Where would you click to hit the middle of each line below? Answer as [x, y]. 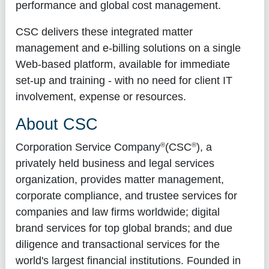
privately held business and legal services [115, 163]
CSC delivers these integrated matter [104, 32]
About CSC [56, 125]
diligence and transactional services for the [117, 244]
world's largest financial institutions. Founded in [128, 260]
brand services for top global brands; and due [124, 228]
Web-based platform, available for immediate [122, 65]
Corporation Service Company [88, 147]
